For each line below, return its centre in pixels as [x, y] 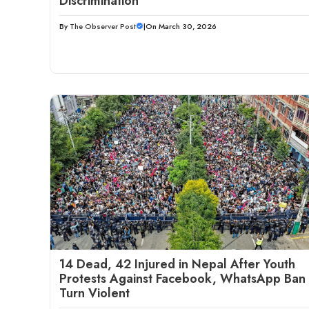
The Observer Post [103, 26]
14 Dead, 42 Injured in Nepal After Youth [177, 264]
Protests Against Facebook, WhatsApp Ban [182, 278]
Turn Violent [94, 293]
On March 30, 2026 [181, 26]
